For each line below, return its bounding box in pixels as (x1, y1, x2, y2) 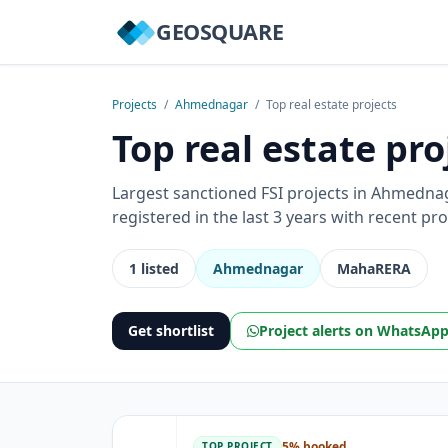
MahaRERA (337, 259, 411, 278)
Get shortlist (128, 321, 214, 340)
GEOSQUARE (156, 17, 284, 46)
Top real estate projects (266, 96, 397, 113)
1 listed (129, 259, 179, 278)
